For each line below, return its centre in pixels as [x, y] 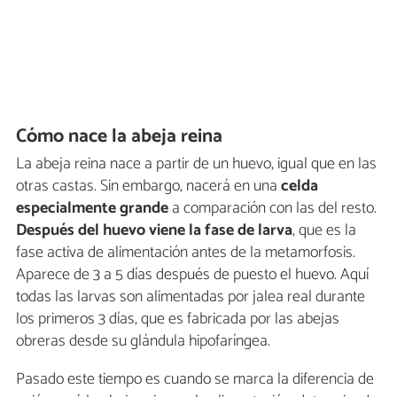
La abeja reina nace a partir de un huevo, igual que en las [196, 163]
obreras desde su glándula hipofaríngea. [143, 341]
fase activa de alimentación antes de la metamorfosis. [186, 252]
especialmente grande [92, 208]
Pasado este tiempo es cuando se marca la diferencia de [195, 379]
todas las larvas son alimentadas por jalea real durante [191, 296]
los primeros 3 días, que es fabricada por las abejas [178, 319]
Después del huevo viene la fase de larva [154, 230]
